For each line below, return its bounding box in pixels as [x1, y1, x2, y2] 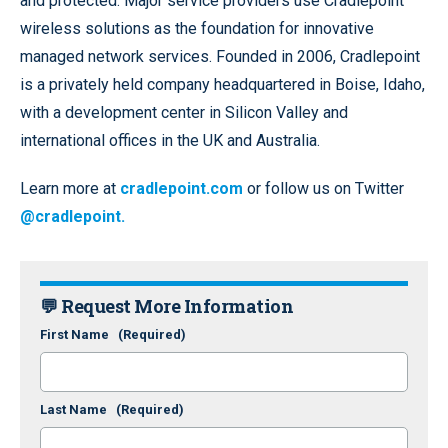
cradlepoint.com [120, 178, 243, 198]
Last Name [40, 401, 116, 417]
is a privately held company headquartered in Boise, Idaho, [20, 74, 425, 94]
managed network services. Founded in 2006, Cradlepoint [20, 46, 420, 66]
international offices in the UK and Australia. [20, 130, 320, 150]
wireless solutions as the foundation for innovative [20, 18, 374, 38]
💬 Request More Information [40, 293, 293, 318]
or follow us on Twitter [243, 178, 404, 198]
